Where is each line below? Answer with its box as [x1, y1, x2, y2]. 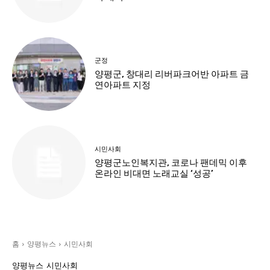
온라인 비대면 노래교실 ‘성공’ [95, 168, 214, 179]
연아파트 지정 [95, 80, 151, 91]
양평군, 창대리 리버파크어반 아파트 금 [95, 69, 250, 80]
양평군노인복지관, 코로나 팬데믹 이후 [95, 157, 248, 168]
